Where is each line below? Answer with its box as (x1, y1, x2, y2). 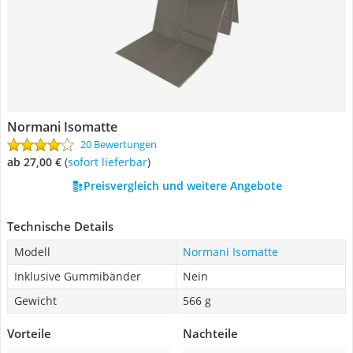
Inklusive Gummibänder (14, 269, 141, 284)
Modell (14, 244, 50, 259)
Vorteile (7, 325, 51, 341)
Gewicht (14, 293, 57, 308)
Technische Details (7, 218, 113, 234)
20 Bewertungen (80, 137, 157, 151)
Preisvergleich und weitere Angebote (83, 178, 282, 193)
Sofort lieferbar (73, 154, 147, 169)
